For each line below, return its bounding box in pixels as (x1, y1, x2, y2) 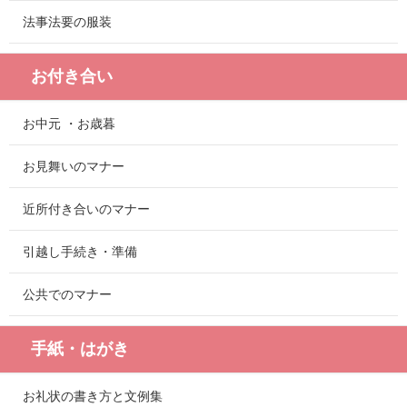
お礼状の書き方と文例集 (23, 389, 163, 404)
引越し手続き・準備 (23, 244, 137, 260)
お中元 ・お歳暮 (23, 116, 115, 132)
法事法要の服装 (23, 15, 112, 30)
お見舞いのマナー (23, 159, 124, 174)
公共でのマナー (23, 287, 112, 303)
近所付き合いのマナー (23, 202, 150, 217)
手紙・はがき (31, 340, 129, 359)
